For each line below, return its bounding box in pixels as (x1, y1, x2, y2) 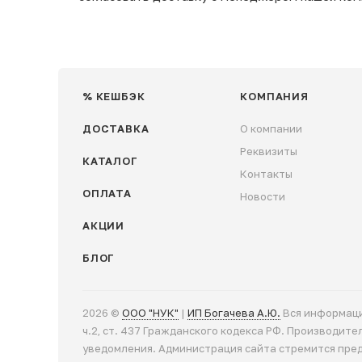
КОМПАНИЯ (240, 89, 309, 103)
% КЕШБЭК (82, 89, 145, 103)
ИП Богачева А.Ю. (187, 305, 280, 319)
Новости (240, 189, 286, 203)
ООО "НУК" (122, 305, 179, 319)
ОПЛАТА (82, 186, 132, 200)
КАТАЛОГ (82, 154, 138, 167)
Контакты (240, 166, 293, 180)
